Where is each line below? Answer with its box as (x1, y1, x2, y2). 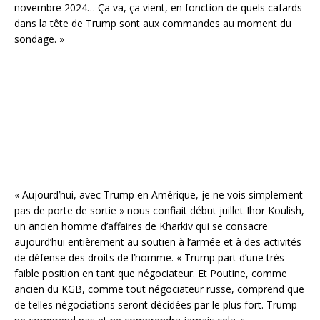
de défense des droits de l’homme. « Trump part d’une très (14, 250, 284, 264)
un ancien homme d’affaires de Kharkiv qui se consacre (14, 219, 268, 233)
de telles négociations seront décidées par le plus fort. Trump (14, 297, 297, 311)
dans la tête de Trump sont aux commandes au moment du (14, 16, 291, 30)
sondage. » (14, 31, 64, 46)
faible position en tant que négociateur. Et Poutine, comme (14, 266, 287, 280)
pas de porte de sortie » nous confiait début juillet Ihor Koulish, (14, 203, 304, 217)
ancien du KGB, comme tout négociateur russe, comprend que (14, 281, 304, 296)
